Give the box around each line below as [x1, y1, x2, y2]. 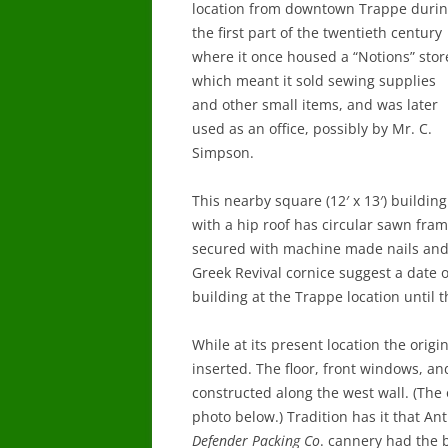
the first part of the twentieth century [192, 23, 442, 42]
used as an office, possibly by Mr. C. [192, 119, 432, 138]
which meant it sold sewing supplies [192, 71, 436, 90]
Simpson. [192, 143, 254, 162]
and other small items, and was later [192, 95, 438, 114]
